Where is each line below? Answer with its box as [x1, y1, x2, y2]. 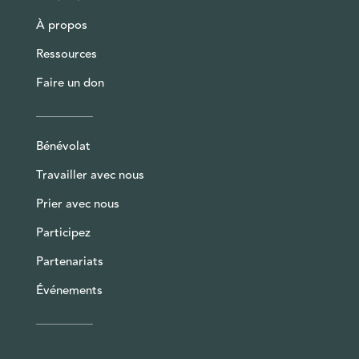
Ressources [35, 45, 97, 64]
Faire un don [35, 74, 104, 93]
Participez [35, 224, 91, 243]
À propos [35, 16, 87, 35]
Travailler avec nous [35, 166, 144, 185]
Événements [35, 281, 103, 301]
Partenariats [35, 252, 103, 272]
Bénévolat [35, 137, 91, 156]
